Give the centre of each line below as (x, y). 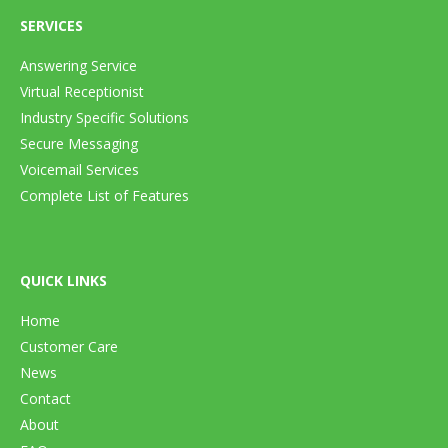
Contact (45, 398)
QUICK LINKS (63, 280)
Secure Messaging (79, 143)
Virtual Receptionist (82, 91)
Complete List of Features (104, 195)
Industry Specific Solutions (104, 117)
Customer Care (69, 346)
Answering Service (78, 65)
